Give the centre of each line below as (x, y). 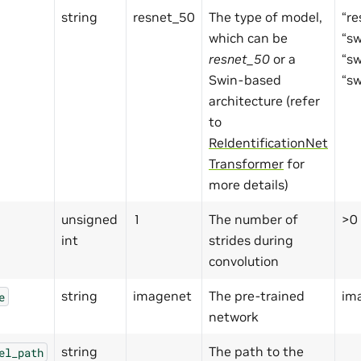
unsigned (89, 220)
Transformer (246, 164)
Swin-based (245, 80)
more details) (249, 185)
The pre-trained (257, 296)
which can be (248, 38)
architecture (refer (264, 101)
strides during (251, 241)
